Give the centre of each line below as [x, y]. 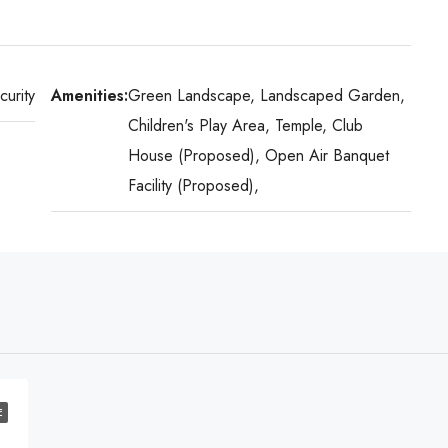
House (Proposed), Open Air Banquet [258, 155]
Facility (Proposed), [193, 185]
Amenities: [89, 95]
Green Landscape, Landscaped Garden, [266, 95]
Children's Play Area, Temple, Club [245, 125]
